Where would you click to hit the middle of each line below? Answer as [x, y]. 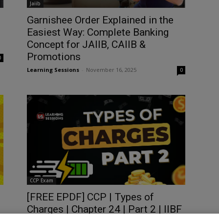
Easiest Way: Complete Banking [98, 32]
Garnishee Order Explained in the [100, 20]
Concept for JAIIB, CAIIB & [86, 44]
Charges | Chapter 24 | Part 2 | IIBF [104, 209]
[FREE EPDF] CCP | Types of [90, 197]
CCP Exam [41, 180]
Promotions [54, 56]
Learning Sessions [53, 69]
